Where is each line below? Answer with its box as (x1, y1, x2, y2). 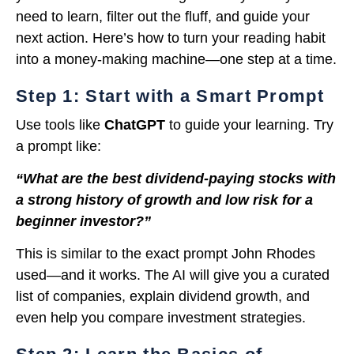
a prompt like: (16, 137, 101, 154)
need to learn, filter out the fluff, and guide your (16, 8, 310, 24)
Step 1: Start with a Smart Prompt (16, 85, 324, 106)
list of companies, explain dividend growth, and (16, 288, 310, 305)
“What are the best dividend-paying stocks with (16, 171, 336, 187)
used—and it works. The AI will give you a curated (16, 267, 330, 284)
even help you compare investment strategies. (16, 310, 306, 326)
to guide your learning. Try (165, 116, 333, 133)
